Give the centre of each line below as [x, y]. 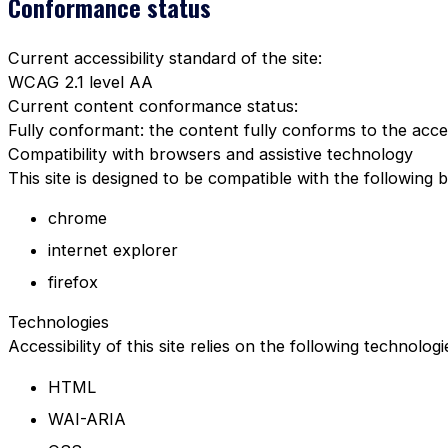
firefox [73, 282]
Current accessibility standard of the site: [165, 57]
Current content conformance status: [153, 105]
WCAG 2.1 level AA [80, 81]
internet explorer [113, 249]
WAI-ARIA [87, 418]
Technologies [58, 322]
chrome [77, 217]
